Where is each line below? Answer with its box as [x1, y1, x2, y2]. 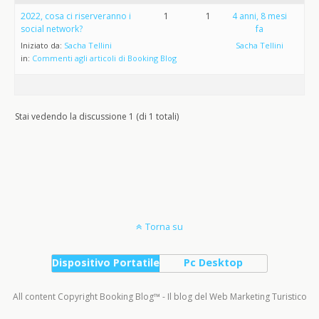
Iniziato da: [21, 40, 64, 51]
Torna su [145, 220, 183, 233]
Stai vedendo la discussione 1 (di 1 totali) [15, 110, 179, 122]
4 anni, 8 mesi [231, 10, 287, 22]
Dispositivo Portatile [51, 256, 159, 269]
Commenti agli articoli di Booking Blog [32, 53, 177, 63]
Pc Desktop [184, 256, 244, 269]
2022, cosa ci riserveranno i [21, 10, 131, 22]
